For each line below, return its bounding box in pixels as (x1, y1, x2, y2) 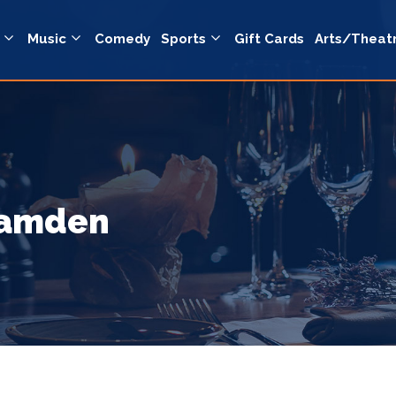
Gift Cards (234, 31, 304, 48)
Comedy (95, 31, 150, 48)
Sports (161, 31, 206, 48)
